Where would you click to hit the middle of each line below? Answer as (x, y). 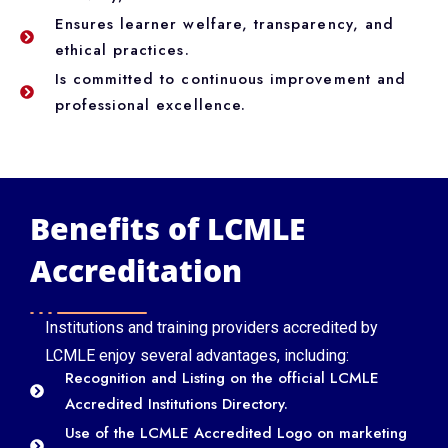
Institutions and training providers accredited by (211, 327)
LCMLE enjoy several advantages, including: (197, 355)
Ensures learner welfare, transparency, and (224, 23)
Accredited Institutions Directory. (176, 403)
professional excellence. (150, 104)
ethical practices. (122, 49)
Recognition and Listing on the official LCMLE (221, 377)
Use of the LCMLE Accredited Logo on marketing (235, 432)
